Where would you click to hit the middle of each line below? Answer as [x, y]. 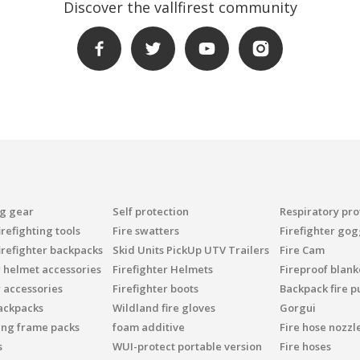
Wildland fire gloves [164, 308]
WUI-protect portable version [187, 346]
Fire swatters [145, 231]
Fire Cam [302, 250]
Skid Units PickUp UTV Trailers [190, 250]
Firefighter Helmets [162, 269]
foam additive [148, 327]
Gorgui [297, 308]
